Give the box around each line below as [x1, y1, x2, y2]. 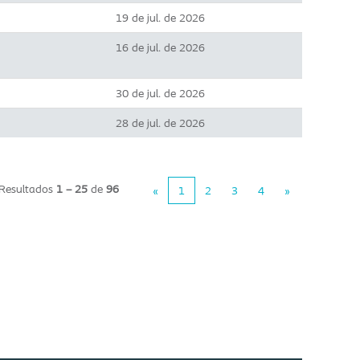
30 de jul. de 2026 [116, 86, 205, 100]
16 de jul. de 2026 [116, 40, 205, 55]
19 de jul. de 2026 [116, 10, 205, 25]
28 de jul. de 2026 [116, 116, 205, 130]
